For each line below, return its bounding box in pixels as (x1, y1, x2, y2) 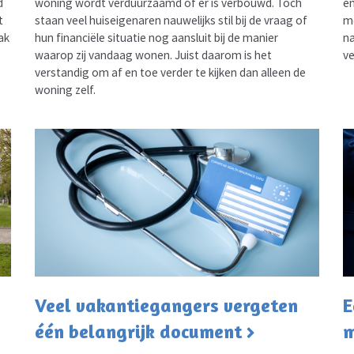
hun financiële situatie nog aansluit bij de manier (34, 29, 278, 45)
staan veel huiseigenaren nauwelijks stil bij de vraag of (34, 12, 307, 28)
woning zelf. (34, 81, 96, 97)
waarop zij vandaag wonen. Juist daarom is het (34, 47, 272, 62)
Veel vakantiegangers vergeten (34, 294, 298, 318)
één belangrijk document (34, 320, 242, 344)
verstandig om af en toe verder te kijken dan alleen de (34, 64, 306, 80)
